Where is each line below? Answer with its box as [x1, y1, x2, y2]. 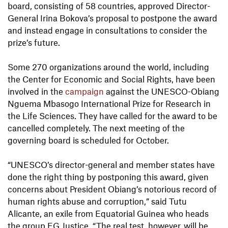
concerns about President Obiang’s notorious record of [8, 184, 217, 194]
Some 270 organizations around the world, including [8, 62, 209, 72]
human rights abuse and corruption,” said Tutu [8, 196, 187, 207]
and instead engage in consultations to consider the [8, 25, 207, 36]
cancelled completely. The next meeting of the [8, 123, 185, 133]
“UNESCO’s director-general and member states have [8, 159, 215, 170]
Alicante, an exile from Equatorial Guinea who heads [8, 208, 209, 219]
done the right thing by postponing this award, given [8, 172, 209, 182]
